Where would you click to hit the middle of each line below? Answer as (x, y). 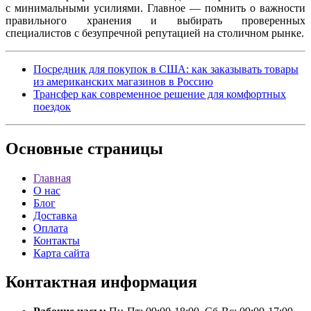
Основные (44, 148)
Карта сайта (61, 253)
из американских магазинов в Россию (123, 81)
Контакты (57, 240)
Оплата (51, 228)
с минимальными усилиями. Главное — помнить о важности (155, 8)
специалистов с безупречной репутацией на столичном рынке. (155, 33)
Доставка (55, 215)
